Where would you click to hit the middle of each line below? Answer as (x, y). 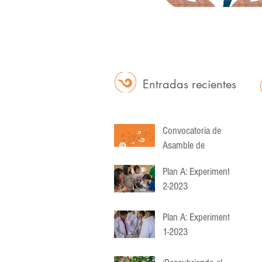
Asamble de (184, 145)
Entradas (167, 84)
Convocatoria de (192, 130)
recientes (214, 84)
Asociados (181, 160)
